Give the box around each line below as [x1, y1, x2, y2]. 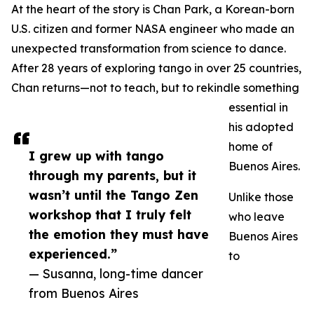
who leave [228, 210, 285, 224]
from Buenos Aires [29, 285, 139, 301]
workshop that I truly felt [29, 207, 191, 223]
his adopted [228, 120, 294, 135]
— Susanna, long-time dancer [29, 266, 203, 282]
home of [228, 139, 273, 154]
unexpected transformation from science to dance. [11, 41, 286, 56]
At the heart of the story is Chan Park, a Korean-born [11, 2, 294, 17]
